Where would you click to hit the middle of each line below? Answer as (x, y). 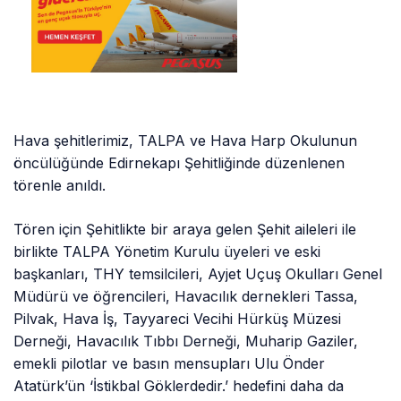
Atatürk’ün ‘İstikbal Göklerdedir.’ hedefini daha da (179, 386)
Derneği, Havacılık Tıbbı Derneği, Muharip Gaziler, (186, 341)
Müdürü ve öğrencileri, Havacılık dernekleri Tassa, (186, 297)
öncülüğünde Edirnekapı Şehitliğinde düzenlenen (179, 163)
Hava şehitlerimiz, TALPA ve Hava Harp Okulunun (186, 141)
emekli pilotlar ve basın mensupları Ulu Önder (170, 364)
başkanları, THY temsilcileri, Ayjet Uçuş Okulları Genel (198, 274)
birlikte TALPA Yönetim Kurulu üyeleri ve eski (167, 252)
